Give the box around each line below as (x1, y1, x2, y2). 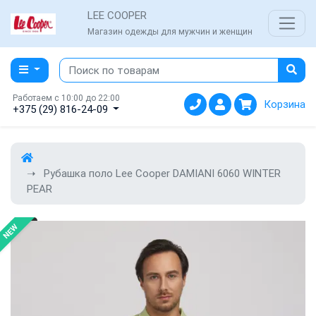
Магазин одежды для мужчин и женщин (87, 26, 253, 37)
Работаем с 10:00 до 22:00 (12, 92, 120, 104)
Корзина (264, 97, 305, 111)
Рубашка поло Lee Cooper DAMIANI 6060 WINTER (44, 166, 281, 180)
